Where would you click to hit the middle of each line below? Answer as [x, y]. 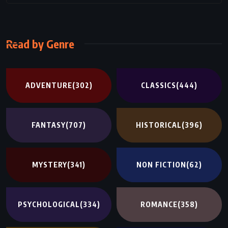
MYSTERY [50, 164]
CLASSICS [158, 85]
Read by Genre [40, 44]
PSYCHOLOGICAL [49, 204]
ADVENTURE [49, 85]
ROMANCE [159, 204]
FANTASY [49, 125]
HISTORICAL [159, 125]
